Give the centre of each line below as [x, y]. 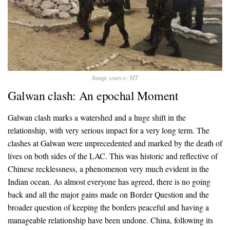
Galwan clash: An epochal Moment [93, 95]
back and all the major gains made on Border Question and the [108, 194]
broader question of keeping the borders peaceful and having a [108, 207]
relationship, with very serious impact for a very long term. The [109, 130]
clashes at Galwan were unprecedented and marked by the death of [115, 143]
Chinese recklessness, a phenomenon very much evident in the [108, 168]
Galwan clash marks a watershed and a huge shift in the [97, 117]
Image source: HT [115, 77]
